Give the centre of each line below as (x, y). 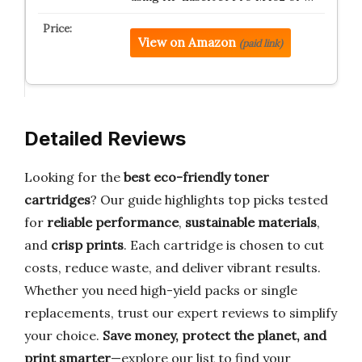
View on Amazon (187, 43)
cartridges (57, 200)
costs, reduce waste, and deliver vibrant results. (173, 267)
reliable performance (113, 222)
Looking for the (74, 177)
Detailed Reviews (105, 139)
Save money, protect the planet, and (215, 335)
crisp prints (87, 245)
